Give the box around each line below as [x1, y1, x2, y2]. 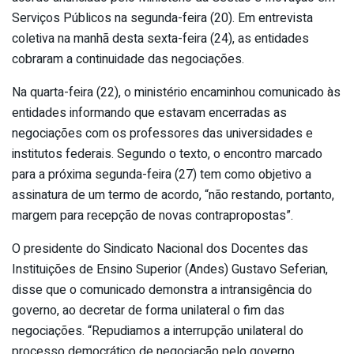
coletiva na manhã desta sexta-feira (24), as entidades [12, 28, 309, 48]
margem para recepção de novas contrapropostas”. [12, 205, 293, 225]
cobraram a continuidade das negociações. [12, 49, 244, 69]
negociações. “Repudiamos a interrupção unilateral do [12, 321, 303, 341]
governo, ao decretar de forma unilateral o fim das [12, 300, 284, 320]
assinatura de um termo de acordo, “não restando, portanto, [12, 185, 334, 205]
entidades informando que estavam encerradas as [12, 103, 287, 122]
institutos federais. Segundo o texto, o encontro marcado [12, 144, 322, 164]
